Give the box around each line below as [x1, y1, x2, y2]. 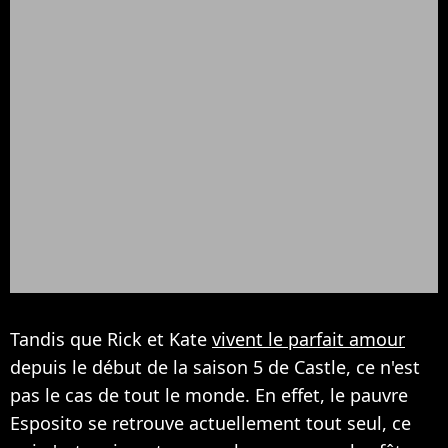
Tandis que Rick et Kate [10, 326, 212, 351]
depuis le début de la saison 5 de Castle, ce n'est [10, 354, 420, 379]
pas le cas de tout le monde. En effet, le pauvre [10, 382, 408, 407]
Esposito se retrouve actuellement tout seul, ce [10, 410, 411, 435]
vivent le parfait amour [212, 326, 405, 351]
